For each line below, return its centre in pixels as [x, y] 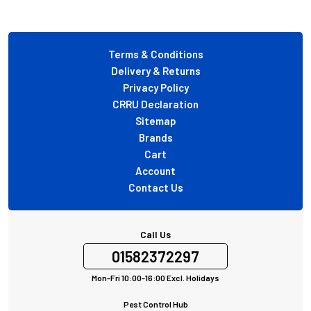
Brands [155, 137]
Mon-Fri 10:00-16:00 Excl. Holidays [155, 277]
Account [155, 170]
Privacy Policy [155, 87]
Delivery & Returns [155, 70]
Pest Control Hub [155, 304]
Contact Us [155, 187]
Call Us [155, 234]
